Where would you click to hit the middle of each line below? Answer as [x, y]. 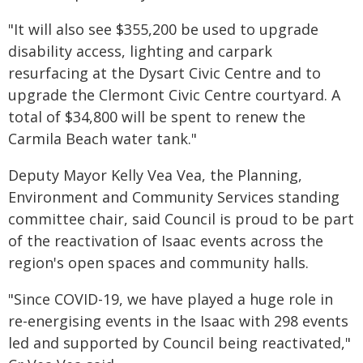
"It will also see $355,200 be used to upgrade [163, 29]
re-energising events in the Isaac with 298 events [178, 321]
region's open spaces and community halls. [158, 263]
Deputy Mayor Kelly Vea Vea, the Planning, [155, 175]
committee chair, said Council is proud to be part [181, 219]
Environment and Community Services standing [174, 197]
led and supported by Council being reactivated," [179, 343]
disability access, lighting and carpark [140, 51]
